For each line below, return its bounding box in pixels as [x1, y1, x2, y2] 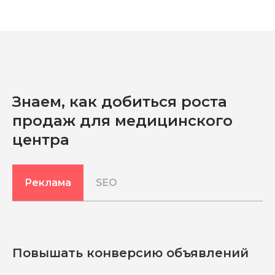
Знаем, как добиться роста [12, 93, 227, 111]
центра [12, 131, 69, 149]
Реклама [25, 177, 71, 189]
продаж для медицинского [12, 112, 233, 130]
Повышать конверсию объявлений [12, 246, 249, 261]
